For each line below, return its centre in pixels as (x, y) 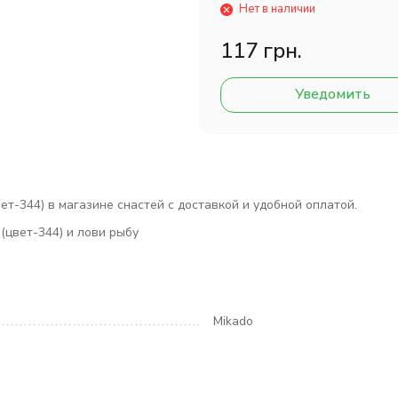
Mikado (233, 321)
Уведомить (332, 94)
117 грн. (261, 51)
